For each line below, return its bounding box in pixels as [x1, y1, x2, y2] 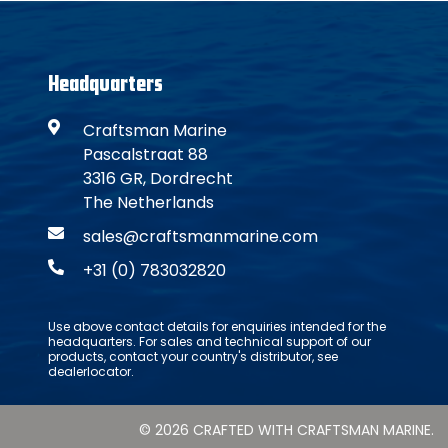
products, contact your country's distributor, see [48, 348, 339, 365]
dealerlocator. [48, 363, 135, 380]
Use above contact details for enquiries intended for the [48, 318, 387, 335]
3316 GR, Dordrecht [83, 167, 234, 190]
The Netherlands [83, 191, 215, 214]
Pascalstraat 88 [83, 143, 209, 166]
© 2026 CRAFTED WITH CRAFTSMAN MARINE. [138, 420, 434, 440]
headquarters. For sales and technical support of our [48, 333, 372, 350]
